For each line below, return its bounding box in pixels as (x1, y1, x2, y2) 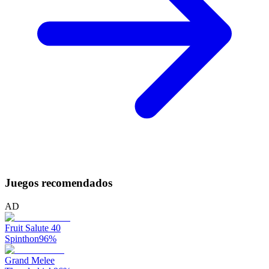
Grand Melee (5, 255, 55, 265)
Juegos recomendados (5, 177, 112, 190)
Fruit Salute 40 (5, 222, 61, 233)
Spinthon (5, 233, 39, 244)
